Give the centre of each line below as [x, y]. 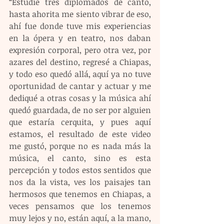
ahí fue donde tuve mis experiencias [80, 26]
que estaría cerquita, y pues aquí [80, 122]
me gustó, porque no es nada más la [80, 146]
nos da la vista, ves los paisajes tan [80, 182]
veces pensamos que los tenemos [80, 206]
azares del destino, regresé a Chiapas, [80, 62]
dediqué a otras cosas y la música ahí [80, 98]
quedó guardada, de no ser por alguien [80, 110]
